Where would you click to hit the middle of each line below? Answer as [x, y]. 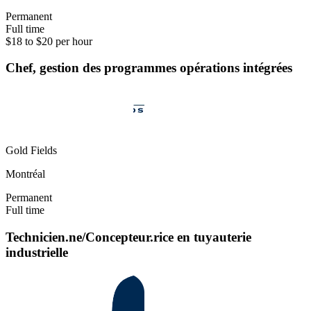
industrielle [37, 252]
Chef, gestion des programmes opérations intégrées [149, 68]
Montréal [25, 174]
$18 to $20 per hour [49, 41]
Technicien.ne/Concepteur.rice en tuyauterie [128, 237]
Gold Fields [31, 151]
